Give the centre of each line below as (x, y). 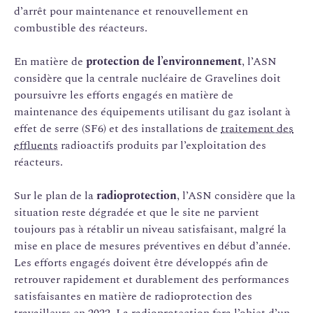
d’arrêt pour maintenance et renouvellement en (131, 11)
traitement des (257, 128)
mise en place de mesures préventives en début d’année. (152, 246)
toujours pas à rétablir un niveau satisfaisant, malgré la (150, 229)
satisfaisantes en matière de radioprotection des (133, 296)
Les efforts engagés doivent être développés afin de (141, 262)
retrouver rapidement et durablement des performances (152, 279)
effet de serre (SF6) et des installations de (117, 128)
